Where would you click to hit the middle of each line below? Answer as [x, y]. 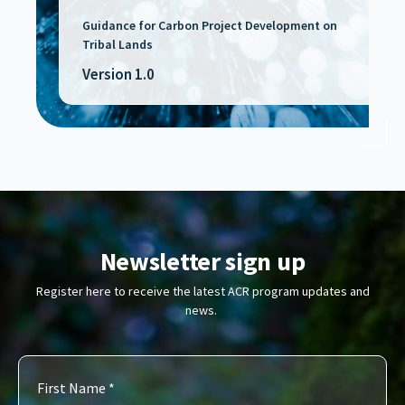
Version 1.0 [118, 74]
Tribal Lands [118, 44]
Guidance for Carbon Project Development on [210, 25]
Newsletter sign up [202, 261]
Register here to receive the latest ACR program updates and [202, 291]
